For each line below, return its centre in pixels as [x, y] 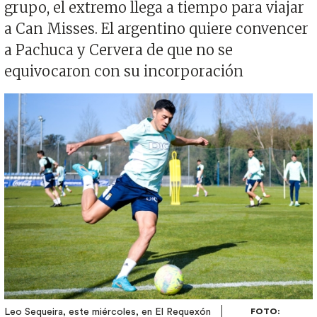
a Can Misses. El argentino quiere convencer [156, 28]
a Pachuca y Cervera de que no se [119, 50]
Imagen [23, 101]
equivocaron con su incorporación [124, 71]
